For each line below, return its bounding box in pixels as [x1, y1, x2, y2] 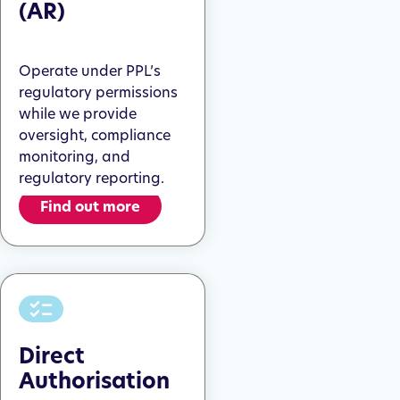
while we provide [19, 104, 137, 123]
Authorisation [19, 366, 170, 396]
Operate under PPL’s [19, 61, 161, 80]
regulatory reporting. [19, 168, 164, 187]
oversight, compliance [19, 125, 171, 145]
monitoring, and [19, 146, 130, 166]
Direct [19, 341, 85, 371]
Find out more [40, 196, 140, 217]
